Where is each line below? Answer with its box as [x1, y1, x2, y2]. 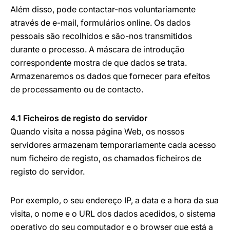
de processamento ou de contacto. [10, 84, 143, 94]
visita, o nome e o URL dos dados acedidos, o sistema [10, 208, 216, 219]
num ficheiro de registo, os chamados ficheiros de [10, 153, 201, 163]
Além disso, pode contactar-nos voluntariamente [10, 4, 196, 14]
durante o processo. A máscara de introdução [10, 44, 185, 54]
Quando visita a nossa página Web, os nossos [10, 126, 184, 137]
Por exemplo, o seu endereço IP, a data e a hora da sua [10, 195, 219, 205]
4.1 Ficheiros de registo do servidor [10, 113, 147, 123]
